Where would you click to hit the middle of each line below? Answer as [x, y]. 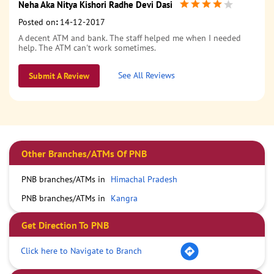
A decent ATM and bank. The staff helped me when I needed [130, 38]
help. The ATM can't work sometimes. [87, 48]
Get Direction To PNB [65, 225]
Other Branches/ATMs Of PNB [84, 154]
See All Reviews [146, 76]
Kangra [124, 198]
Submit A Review [59, 76]
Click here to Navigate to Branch [81, 250]
